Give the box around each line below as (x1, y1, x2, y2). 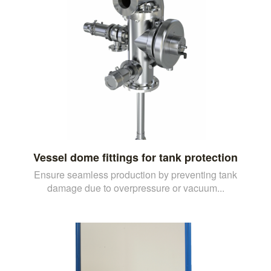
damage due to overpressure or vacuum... (47, 180, 224, 195)
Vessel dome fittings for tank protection (33, 149, 238, 165)
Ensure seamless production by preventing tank (34, 167, 237, 181)
